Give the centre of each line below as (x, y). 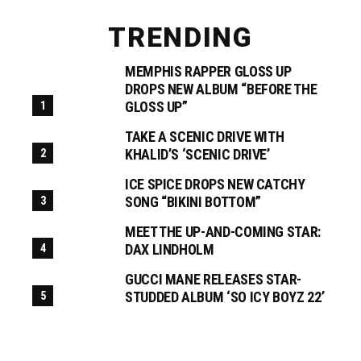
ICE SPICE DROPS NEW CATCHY (215, 185)
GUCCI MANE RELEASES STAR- (213, 280)
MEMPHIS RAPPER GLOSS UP (208, 72)
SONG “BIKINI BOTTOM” (193, 202)
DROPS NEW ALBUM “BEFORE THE (221, 89)
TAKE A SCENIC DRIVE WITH (205, 137)
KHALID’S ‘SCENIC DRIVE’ (197, 155)
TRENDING (180, 37)
